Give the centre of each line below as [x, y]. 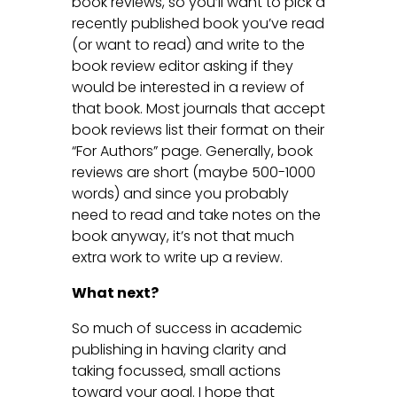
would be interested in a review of [188, 87]
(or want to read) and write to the [188, 44]
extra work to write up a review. [177, 257]
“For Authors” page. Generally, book [192, 151]
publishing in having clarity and [179, 349]
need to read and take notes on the [196, 214]
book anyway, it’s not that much [183, 236]
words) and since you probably [180, 193]
